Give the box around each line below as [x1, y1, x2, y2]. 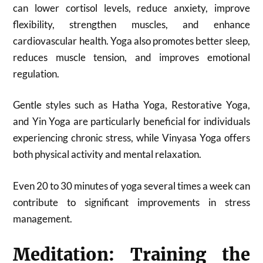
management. [13, 212, 73, 225]
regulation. [13, 67, 60, 80]
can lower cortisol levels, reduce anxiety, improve [13, 1, 250, 14]
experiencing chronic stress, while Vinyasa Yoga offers [13, 131, 250, 144]
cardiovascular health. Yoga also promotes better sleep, [13, 34, 250, 47]
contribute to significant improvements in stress [13, 195, 250, 208]
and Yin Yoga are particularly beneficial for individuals [13, 115, 250, 127]
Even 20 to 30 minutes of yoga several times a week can [13, 179, 250, 192]
